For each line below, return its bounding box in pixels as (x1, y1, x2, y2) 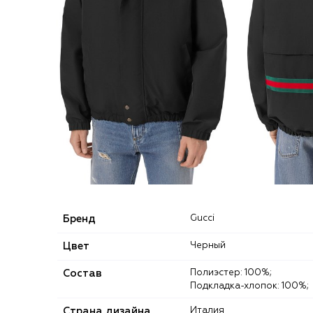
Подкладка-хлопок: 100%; (190, 281, 309, 291)
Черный (196, 240, 226, 250)
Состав (63, 268, 102, 279)
